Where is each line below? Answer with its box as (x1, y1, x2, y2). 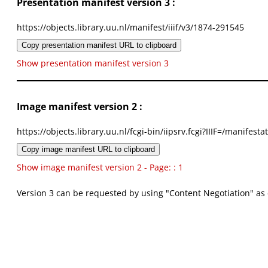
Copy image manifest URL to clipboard (22, 145, 155, 154)
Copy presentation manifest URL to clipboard (22, 41, 176, 50)
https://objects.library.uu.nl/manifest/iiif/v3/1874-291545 (17, 22, 244, 33)
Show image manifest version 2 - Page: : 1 (17, 162, 183, 173)
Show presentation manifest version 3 (17, 57, 169, 69)
